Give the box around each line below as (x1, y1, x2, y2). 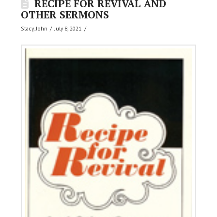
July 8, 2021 (54, 24, 82, 32)
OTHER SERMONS (21, 7, 109, 21)
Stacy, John (21, 24, 48, 32)
